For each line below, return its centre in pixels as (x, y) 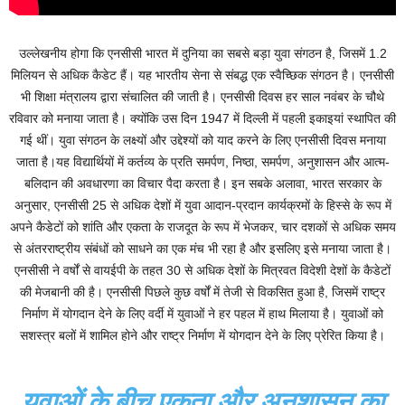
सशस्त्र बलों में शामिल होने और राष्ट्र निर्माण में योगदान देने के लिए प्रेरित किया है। (202, 336)
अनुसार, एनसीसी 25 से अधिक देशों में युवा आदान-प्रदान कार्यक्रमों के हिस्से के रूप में (202, 206)
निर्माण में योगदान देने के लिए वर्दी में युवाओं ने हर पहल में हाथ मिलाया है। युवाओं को (202, 314)
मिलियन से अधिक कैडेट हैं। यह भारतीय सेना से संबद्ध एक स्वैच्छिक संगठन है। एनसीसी (202, 75)
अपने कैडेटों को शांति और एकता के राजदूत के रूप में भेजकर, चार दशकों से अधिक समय (202, 227)
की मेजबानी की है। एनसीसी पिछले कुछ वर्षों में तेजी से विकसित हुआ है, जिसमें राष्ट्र (202, 292)
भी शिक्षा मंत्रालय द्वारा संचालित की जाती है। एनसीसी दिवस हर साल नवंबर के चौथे (202, 97)
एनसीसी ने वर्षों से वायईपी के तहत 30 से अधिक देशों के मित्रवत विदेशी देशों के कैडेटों (202, 271)
